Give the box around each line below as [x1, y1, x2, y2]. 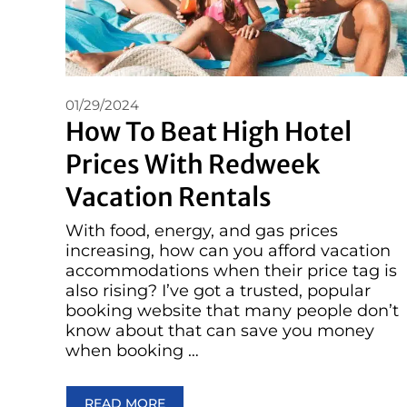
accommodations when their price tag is [65, 260, 397, 281]
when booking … [65, 340, 199, 361]
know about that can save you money [65, 320, 374, 341]
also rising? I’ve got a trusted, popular [65, 280, 371, 301]
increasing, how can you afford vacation [65, 240, 391, 261]
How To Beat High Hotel [65, 115, 352, 149]
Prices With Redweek [65, 148, 320, 182]
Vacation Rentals [65, 181, 272, 214]
